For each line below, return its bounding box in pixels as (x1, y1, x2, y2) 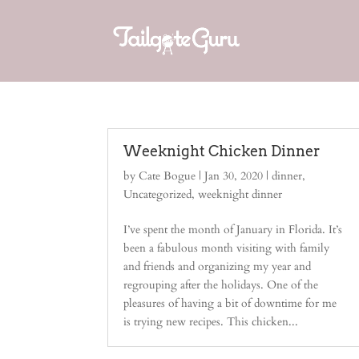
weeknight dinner (198, 187, 283, 202)
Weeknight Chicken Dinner (123, 143, 321, 159)
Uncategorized (123, 187, 192, 202)
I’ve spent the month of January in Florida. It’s (123, 222, 343, 237)
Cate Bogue (139, 168, 196, 184)
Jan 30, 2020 (204, 168, 264, 184)
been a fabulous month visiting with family (123, 240, 330, 256)
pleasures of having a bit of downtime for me (123, 296, 337, 311)
